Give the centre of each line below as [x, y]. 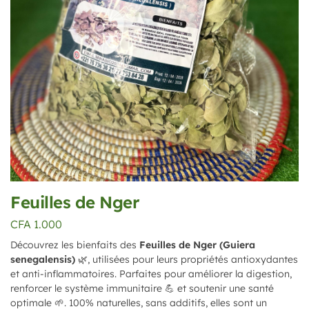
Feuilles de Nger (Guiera [197, 245]
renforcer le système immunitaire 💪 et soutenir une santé [142, 288]
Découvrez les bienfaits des [75, 245]
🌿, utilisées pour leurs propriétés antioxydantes [187, 259]
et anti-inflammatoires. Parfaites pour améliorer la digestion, [151, 273]
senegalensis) [43, 259]
